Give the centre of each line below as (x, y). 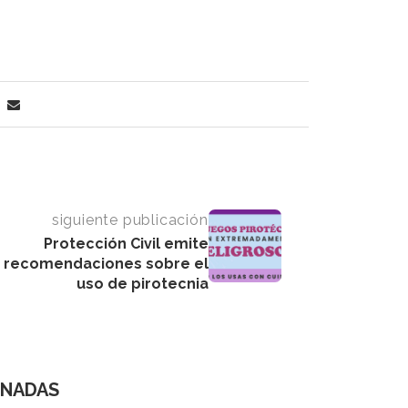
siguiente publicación (130, 220)
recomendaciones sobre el (106, 264)
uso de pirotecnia (142, 284)
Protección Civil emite (126, 244)
